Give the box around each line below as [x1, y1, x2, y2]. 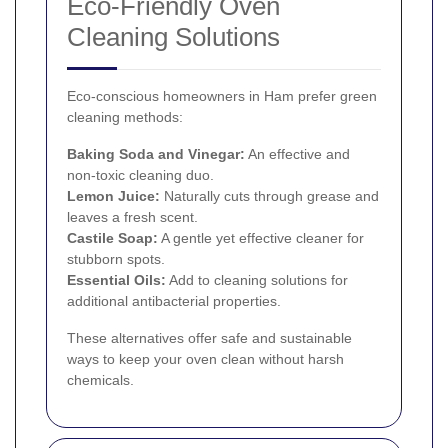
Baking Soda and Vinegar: [67, 146, 245, 163]
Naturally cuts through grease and [160, 188, 379, 205]
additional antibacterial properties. [67, 293, 281, 310]
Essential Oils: [67, 272, 166, 289]
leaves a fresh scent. [67, 209, 198, 226]
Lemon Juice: [67, 188, 160, 205]
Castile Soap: [67, 230, 158, 247]
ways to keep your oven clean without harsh [67, 351, 344, 368]
